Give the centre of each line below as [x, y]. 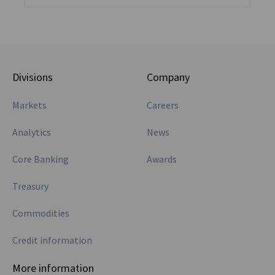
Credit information [52, 240]
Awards [162, 159]
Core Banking [41, 159]
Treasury [30, 186]
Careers [163, 105]
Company [168, 77]
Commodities [41, 213]
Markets [29, 105]
